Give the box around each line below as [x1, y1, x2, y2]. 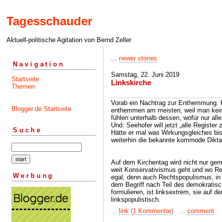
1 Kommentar [133, 207, 171, 215]
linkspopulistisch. [111, 196, 161, 203]
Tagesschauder [6, 14, 92, 28]
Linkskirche [111, 78, 151, 87]
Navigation [13, 60, 65, 68]
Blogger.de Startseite [11, 105, 71, 112]
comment [187, 207, 214, 215]
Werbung [13, 171, 55, 179]
